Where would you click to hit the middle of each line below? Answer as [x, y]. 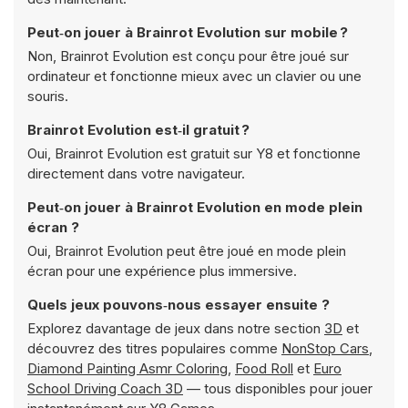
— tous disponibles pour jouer [278, 388]
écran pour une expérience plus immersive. [162, 271]
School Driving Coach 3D [105, 388]
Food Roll [264, 368]
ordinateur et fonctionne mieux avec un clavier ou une [194, 76]
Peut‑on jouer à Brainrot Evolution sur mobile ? [188, 32]
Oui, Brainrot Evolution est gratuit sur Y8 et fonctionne [194, 153]
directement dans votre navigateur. [136, 173]
